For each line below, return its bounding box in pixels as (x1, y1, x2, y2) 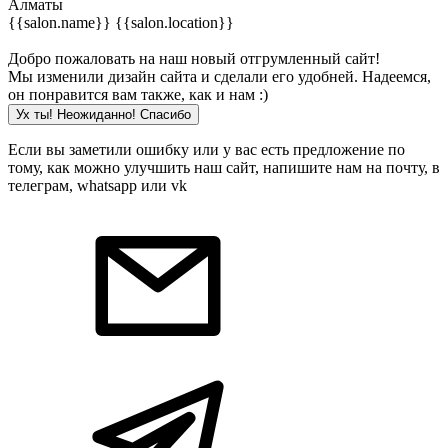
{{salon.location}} (115, 14, 234, 31)
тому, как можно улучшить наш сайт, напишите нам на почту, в (8, 159, 440, 176)
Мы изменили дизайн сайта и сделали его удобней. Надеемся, (8, 68, 431, 85)
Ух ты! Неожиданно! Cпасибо (16, 107, 191, 122)
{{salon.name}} (8, 14, 115, 31)
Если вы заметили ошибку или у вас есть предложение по (8, 141, 405, 158)
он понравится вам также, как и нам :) (8, 86, 268, 103)
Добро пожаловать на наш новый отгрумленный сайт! (8, 50, 380, 67)
